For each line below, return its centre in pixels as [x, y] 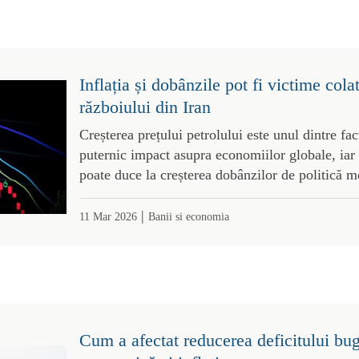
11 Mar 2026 [108, 216]
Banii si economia [188, 216]
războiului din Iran [145, 107]
